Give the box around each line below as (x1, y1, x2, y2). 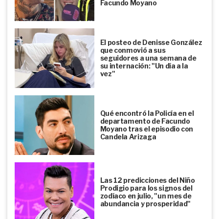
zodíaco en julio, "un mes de (100, 191, 192, 200)
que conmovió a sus (100, 45, 166, 54)
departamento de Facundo (100, 116, 190, 125)
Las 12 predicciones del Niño (100, 175, 195, 184)
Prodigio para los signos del (100, 183, 193, 192)
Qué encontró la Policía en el (100, 109, 194, 117)
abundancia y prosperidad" (100, 199, 191, 208)
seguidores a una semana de (100, 53, 197, 62)
